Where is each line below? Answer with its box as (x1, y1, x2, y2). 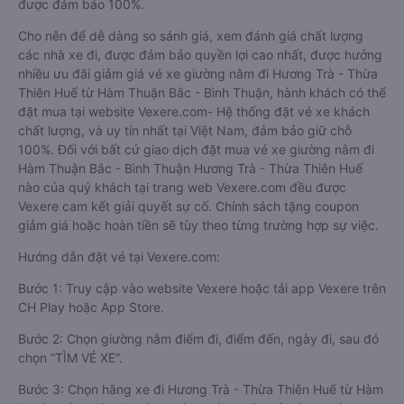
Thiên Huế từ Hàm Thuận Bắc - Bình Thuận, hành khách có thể (18, 85, 386, 100)
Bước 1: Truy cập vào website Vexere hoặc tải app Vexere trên (18, 280, 386, 296)
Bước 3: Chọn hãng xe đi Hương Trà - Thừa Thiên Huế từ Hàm (18, 381, 383, 397)
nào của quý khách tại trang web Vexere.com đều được (18, 179, 346, 195)
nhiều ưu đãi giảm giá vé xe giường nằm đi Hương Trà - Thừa (18, 66, 378, 81)
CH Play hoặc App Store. (18, 299, 164, 315)
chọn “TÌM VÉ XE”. (18, 350, 123, 365)
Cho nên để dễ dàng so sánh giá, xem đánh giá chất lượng (18, 28, 363, 43)
